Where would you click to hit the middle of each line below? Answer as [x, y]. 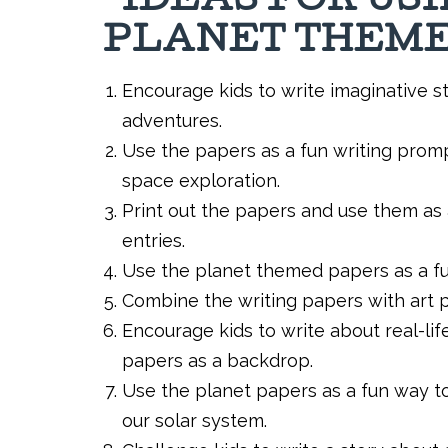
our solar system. [194, 420]
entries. [153, 240]
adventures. [172, 120]
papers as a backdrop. [217, 360]
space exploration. [201, 180]
